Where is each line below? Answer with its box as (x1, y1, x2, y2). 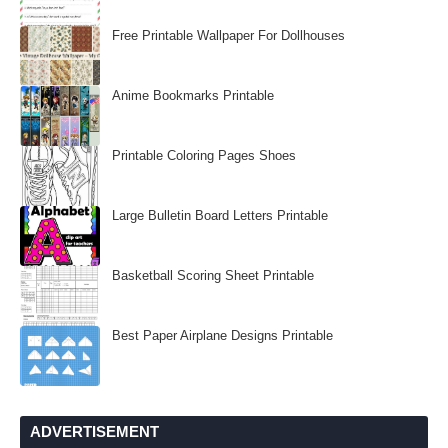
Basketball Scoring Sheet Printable (112, 268, 314, 283)
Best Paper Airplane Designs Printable (112, 328, 333, 343)
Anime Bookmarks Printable (112, 88, 274, 103)
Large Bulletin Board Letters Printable (112, 208, 328, 223)
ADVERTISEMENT (30, 423, 159, 440)
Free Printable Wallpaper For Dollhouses (112, 28, 345, 43)
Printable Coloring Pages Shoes (112, 148, 296, 163)
